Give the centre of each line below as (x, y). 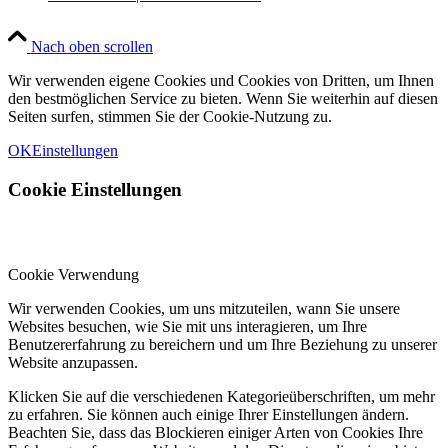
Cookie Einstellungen (95, 190)
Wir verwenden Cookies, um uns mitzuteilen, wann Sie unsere (204, 308)
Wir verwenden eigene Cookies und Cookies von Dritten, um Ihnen (221, 81)
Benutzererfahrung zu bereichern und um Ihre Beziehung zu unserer (222, 344)
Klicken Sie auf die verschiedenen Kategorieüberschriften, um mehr (221, 396)
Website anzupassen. (73, 362)
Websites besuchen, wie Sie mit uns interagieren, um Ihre (187, 326)
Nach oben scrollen (92, 47)
